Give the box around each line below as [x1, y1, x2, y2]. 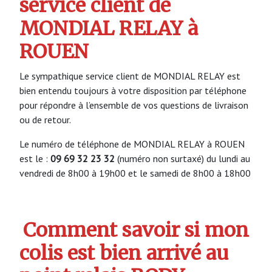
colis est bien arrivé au [19, 241, 228, 266]
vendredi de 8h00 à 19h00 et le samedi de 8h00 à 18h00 [19, 166, 251, 179]
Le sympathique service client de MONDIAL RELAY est [19, 69, 240, 82]
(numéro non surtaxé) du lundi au [115, 152, 250, 165]
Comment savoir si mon [23, 218, 250, 243]
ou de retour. [19, 113, 71, 126]
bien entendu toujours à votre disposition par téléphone [19, 84, 246, 97]
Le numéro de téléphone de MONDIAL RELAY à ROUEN [19, 137, 245, 150]
